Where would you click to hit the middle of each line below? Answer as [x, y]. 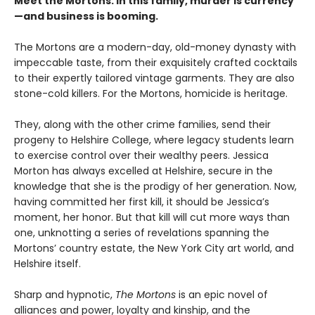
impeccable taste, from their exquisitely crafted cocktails [156, 62]
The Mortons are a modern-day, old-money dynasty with [155, 47]
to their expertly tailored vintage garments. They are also [154, 78]
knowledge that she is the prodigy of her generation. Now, [155, 186]
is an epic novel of [222, 294]
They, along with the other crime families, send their [142, 124]
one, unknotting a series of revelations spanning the [142, 232]
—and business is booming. [86, 16]
